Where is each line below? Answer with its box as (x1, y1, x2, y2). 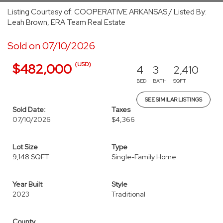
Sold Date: (12, 105, 46, 114)
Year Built (12, 180, 42, 189)
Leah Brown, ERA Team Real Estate (7, 17, 125, 27)
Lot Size (12, 142, 38, 151)
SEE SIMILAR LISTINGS (145, 96, 202, 103)
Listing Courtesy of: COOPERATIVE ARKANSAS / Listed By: (7, 7, 207, 17)
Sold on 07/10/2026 (7, 39, 95, 52)
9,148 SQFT (12, 152, 49, 161)
